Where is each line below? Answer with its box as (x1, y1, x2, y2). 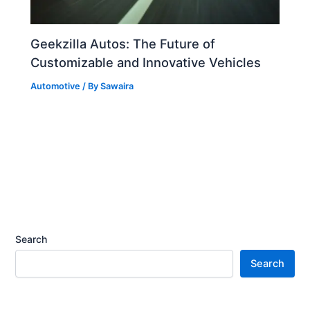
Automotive (30, 80, 81, 91)
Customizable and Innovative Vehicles (30, 54, 262, 70)
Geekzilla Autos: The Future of (30, 35, 216, 51)
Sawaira (100, 80, 134, 91)
